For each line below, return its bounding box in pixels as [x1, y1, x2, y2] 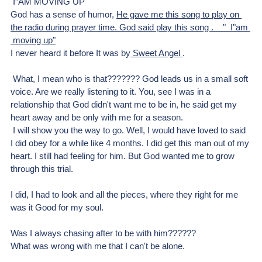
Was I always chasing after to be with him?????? [11, 228, 198, 239]
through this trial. [11, 164, 73, 174]
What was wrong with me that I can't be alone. [11, 241, 185, 251]
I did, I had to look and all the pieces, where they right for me [11, 189, 240, 200]
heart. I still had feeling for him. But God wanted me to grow [11, 151, 237, 161]
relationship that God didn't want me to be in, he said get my [11, 99, 239, 110]
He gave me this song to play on [116, 9, 242, 20]
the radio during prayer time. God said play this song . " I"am [11, 22, 250, 33]
